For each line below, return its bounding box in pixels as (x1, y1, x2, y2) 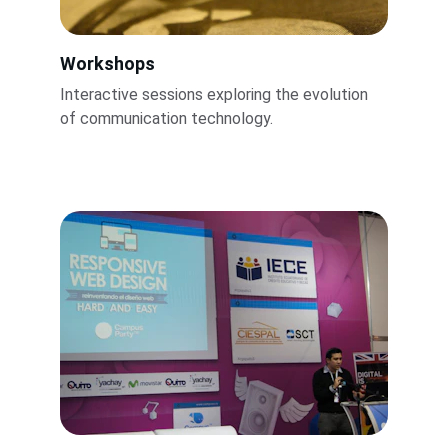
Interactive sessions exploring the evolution (60, 85, 372, 105)
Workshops (60, 53, 155, 75)
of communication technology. (60, 109, 273, 129)
